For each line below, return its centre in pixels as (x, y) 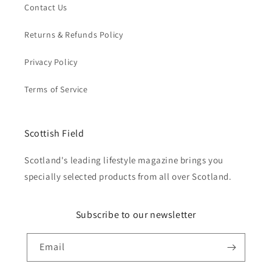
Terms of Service (56, 89)
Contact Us (46, 7)
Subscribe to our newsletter (136, 215)
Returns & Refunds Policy (74, 35)
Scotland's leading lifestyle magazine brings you (124, 160)
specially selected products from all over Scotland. (128, 176)
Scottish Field (54, 133)
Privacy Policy (51, 62)
